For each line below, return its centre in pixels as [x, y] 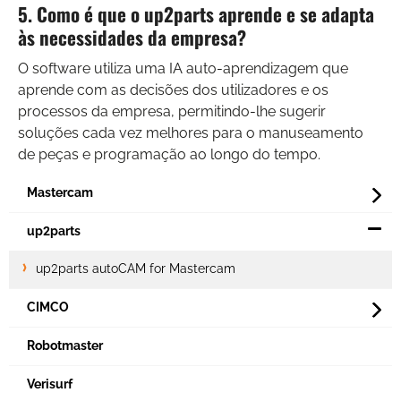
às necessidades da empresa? [132, 37]
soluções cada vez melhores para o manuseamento [191, 132]
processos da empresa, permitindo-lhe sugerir [172, 111]
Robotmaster [65, 346]
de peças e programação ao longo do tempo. [169, 154]
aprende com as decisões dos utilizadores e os [173, 90]
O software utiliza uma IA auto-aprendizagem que [183, 68]
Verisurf [50, 384]
